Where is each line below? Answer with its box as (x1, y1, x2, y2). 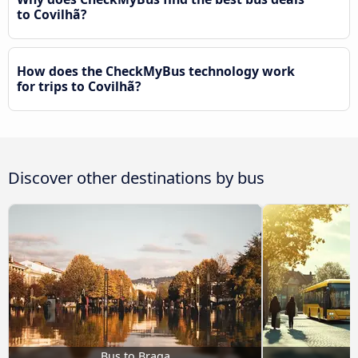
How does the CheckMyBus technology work (17, 62, 295, 81)
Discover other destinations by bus (8, 165, 265, 189)
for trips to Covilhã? (17, 78, 141, 96)
